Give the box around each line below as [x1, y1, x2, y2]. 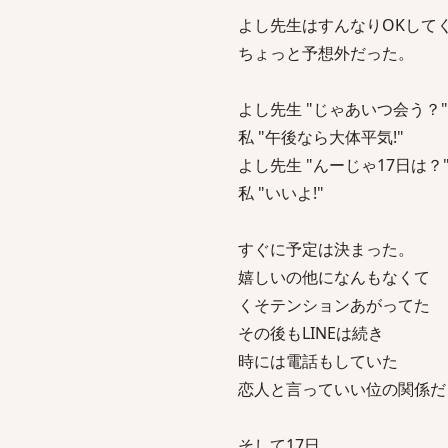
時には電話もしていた [238, 350, 398, 372]
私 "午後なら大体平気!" [238, 126, 404, 148]
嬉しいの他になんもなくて [238, 266, 430, 288]
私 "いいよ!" [238, 182, 324, 204]
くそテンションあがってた [238, 294, 430, 316]
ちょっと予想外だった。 [238, 42, 414, 64]
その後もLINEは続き [238, 322, 384, 344]
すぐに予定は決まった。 [238, 238, 414, 260]
